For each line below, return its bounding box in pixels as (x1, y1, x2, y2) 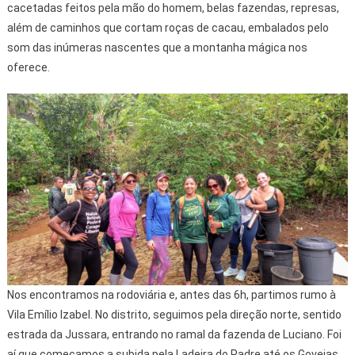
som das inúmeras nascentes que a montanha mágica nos (6, 41, 307, 55)
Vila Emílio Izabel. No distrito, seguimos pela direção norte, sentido (6, 308, 342, 322)
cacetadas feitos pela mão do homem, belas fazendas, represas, (6, 2, 339, 15)
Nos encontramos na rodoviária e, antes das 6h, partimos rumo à (6, 288, 336, 302)
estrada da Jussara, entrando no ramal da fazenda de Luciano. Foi (6, 328, 342, 342)
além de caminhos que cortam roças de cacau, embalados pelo (6, 21, 329, 35)
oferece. (6, 61, 50, 74)
